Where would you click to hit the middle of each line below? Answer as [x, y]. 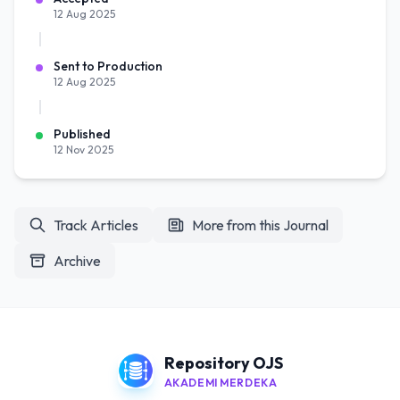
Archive [77, 261]
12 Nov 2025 [83, 150]
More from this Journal [260, 225]
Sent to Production [108, 66]
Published [82, 134]
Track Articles [96, 225]
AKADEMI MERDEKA [221, 383]
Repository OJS [223, 363]
